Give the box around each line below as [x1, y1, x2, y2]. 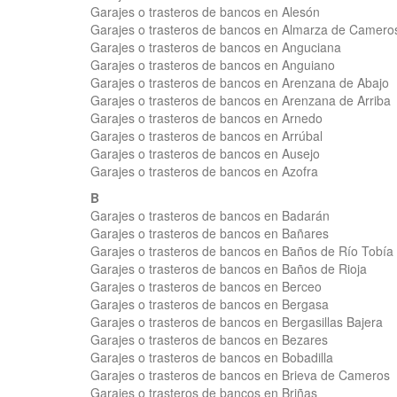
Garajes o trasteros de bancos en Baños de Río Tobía [90, 242, 393, 260]
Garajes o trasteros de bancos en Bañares [90, 224, 329, 242]
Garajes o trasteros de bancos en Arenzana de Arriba [90, 91, 391, 109]
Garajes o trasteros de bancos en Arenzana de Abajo [90, 74, 389, 91]
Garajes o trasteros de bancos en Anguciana [90, 38, 341, 56]
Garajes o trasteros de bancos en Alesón [90, 3, 320, 20]
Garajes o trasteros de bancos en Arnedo [90, 109, 323, 127]
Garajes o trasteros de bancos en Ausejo [90, 144, 320, 162]
